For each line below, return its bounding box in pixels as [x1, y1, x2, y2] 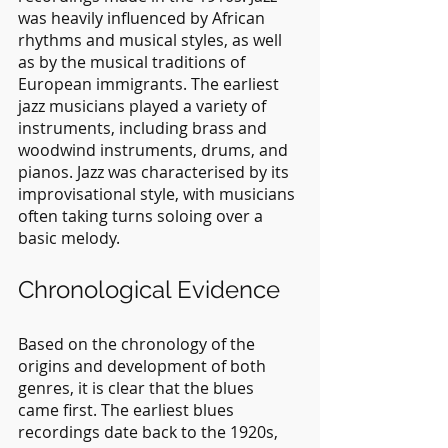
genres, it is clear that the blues [18, 376, 258, 399]
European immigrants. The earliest [18, 72, 283, 95]
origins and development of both [18, 354, 270, 377]
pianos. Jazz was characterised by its [18, 160, 293, 183]
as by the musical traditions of [18, 50, 249, 73]
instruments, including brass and [18, 116, 271, 139]
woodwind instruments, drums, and [18, 138, 292, 161]
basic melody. [18, 226, 120, 249]
